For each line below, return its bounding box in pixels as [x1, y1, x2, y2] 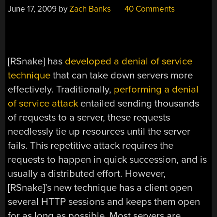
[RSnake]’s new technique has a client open [8, 182, 193, 194]
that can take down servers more [50, 69, 193, 82]
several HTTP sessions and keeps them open [8, 196, 201, 208]
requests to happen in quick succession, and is [8, 154, 207, 166]
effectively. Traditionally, [8, 83, 114, 96]
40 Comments [123, 4, 175, 15]
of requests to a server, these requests [8, 111, 170, 124]
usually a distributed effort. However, [8, 168, 166, 180]
